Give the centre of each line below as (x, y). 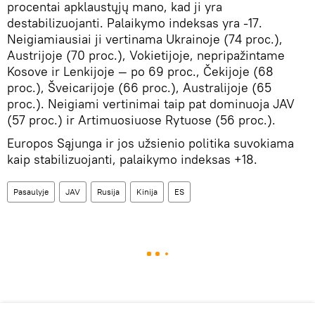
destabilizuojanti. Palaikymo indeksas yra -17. (135, 23)
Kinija (147, 192)
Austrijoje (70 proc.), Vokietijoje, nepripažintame (146, 56)
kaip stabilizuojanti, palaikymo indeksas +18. (132, 160)
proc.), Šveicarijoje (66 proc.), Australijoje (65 (139, 88)
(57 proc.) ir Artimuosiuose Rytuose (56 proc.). (141, 120)
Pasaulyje (31, 192)
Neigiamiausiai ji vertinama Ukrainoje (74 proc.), (145, 39)
